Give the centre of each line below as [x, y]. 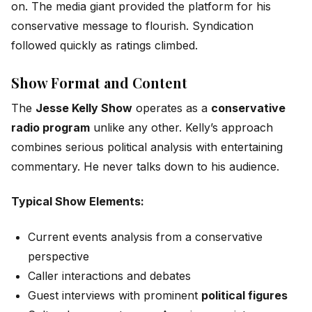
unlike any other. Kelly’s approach [181, 127]
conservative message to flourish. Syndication [132, 25]
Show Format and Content [99, 82]
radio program [50, 127]
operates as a [172, 108]
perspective [58, 256]
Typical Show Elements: [78, 202]
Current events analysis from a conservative [145, 236]
